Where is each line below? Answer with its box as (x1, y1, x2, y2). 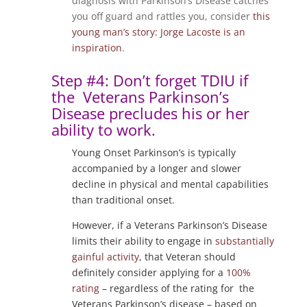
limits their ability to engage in (71, 234, 215, 247)
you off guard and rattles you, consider (71, 10, 253, 23)
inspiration (71, 41, 122, 54)
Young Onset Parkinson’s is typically (71, 146, 236, 159)
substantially (214, 234, 274, 247)
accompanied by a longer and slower (71, 162, 241, 175)
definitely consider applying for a (71, 266, 226, 279)
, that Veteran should (138, 250, 236, 263)
